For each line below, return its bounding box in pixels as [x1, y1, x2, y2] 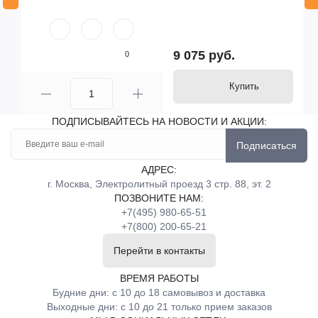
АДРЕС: [141, 164, 177, 175]
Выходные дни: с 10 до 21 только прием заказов [46, 301, 272, 312]
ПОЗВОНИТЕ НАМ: [114, 192, 204, 204]
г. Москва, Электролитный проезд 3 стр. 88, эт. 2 [47, 178, 271, 190]
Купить [229, 81, 259, 92]
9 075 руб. [173, 48, 235, 62]
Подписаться [236, 140, 297, 151]
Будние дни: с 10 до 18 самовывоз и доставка [53, 287, 265, 298]
